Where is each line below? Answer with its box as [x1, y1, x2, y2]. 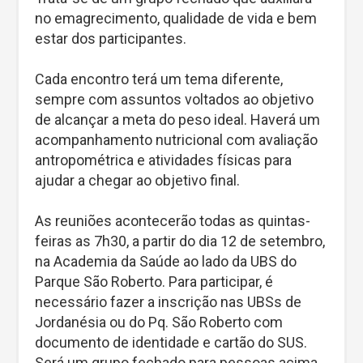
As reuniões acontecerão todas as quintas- [35, 212, 310, 230]
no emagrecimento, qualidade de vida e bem [35, 10, 317, 28]
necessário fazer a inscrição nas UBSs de [35, 293, 301, 311]
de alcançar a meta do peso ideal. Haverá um [35, 111, 320, 129]
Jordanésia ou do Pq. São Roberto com [35, 314, 283, 331]
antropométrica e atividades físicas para [35, 152, 292, 169]
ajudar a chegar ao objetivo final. [35, 172, 240, 190]
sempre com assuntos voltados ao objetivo [35, 91, 314, 109]
